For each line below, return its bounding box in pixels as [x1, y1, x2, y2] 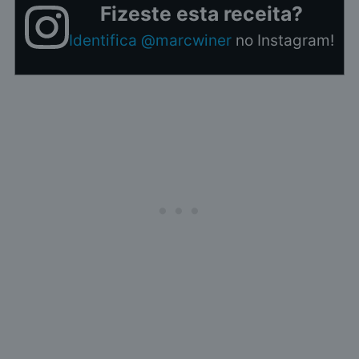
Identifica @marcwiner [68, 31, 232, 50]
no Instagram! [231, 31, 334, 50]
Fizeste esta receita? [99, 2, 303, 26]
